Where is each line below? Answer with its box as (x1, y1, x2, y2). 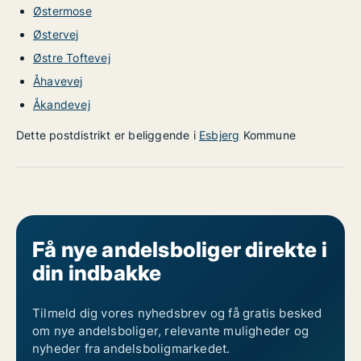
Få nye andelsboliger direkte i (32, 237, 327, 262)
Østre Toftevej (33, 51, 110, 64)
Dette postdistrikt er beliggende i (16, 128, 199, 142)
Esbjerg (199, 128, 240, 142)
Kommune (239, 128, 297, 142)
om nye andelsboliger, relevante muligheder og (32, 323, 309, 338)
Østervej (33, 27, 79, 41)
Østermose (33, 4, 92, 18)
